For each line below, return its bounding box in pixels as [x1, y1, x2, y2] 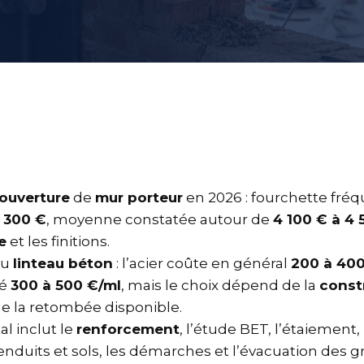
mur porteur [95, 189, 183, 206]
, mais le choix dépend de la [121, 277, 319, 293]
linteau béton [13, 255, 113, 271]
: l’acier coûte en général [113, 255, 291, 271]
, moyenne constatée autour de [46, 211, 273, 227]
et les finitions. [6, 233, 110, 249]
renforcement [76, 321, 180, 337]
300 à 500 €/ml [11, 277, 121, 293]
